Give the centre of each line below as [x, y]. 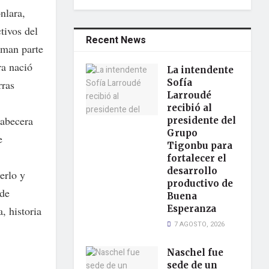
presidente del [202, 120]
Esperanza [192, 209]
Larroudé [189, 95]
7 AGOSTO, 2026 [199, 224]
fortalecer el [197, 158]
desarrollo [192, 171]
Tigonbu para [200, 146]
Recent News [116, 40]
